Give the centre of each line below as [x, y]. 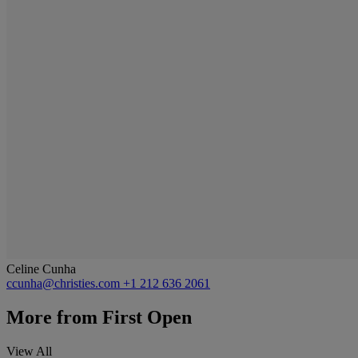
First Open [145, 317]
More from [52, 317]
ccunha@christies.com [65, 283]
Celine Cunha [41, 268]
